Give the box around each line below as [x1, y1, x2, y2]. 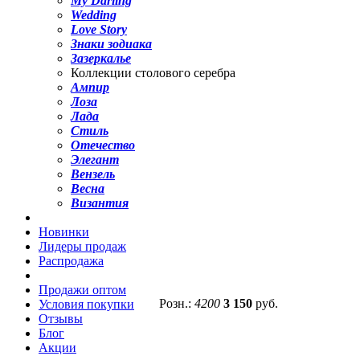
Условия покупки [39, 297, 134, 312]
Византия [71, 196, 129, 211]
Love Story [71, 22, 127, 37]
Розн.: [159, 297, 194, 310]
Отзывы [39, 312, 83, 326]
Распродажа [39, 254, 104, 268]
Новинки [39, 225, 89, 239]
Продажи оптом [39, 283, 126, 297]
